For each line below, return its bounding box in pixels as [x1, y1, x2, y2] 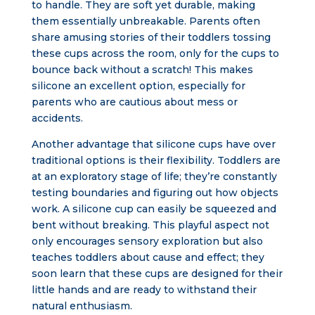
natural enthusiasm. [31, 300, 132, 312]
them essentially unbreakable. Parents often [31, 15, 260, 27]
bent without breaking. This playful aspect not [31, 219, 269, 231]
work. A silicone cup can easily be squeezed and [31, 202, 276, 215]
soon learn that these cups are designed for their [31, 267, 283, 280]
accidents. [31, 112, 83, 124]
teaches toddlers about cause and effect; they [31, 251, 264, 264]
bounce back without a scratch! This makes [31, 63, 253, 76]
